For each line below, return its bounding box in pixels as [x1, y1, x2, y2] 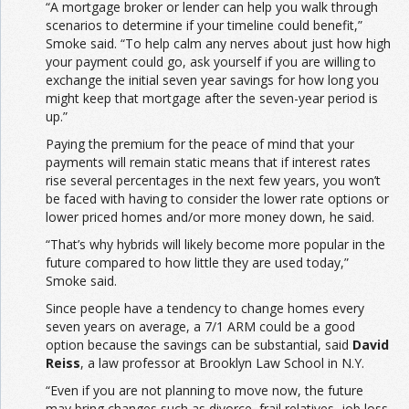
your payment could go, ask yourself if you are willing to [46, 52, 376, 70]
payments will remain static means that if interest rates [46, 152, 371, 171]
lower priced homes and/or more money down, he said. [46, 207, 374, 225]
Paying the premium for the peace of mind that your [46, 134, 354, 152]
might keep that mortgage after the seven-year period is [46, 89, 378, 107]
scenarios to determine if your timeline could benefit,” [46, 16, 362, 34]
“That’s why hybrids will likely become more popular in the [46, 235, 385, 253]
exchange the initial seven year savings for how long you [46, 70, 379, 89]
